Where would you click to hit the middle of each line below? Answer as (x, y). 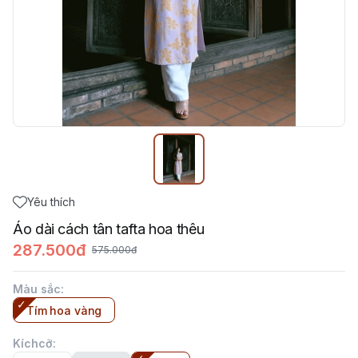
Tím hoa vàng (64, 310)
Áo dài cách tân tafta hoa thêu (109, 229)
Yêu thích (51, 202)
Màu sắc (37, 289)
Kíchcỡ (33, 343)
